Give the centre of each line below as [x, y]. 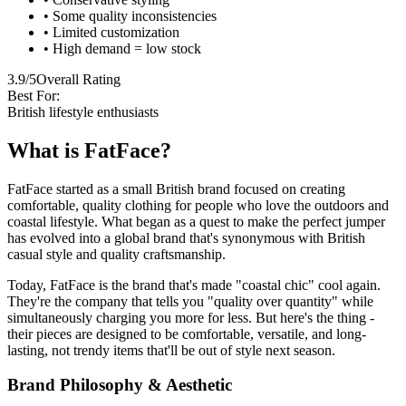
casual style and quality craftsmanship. [116, 254]
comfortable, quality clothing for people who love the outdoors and [198, 205]
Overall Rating [78, 79]
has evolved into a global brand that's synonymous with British [186, 237]
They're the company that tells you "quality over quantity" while [190, 301]
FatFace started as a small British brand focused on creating [176, 188]
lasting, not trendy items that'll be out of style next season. [171, 350]
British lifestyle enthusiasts [83, 111]
